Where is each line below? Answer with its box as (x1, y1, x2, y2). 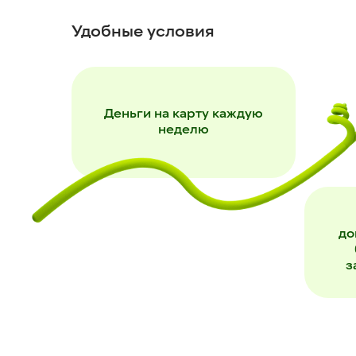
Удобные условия (72, 25, 215, 41)
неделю (158, 124, 209, 137)
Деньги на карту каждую (104, 108, 263, 121)
